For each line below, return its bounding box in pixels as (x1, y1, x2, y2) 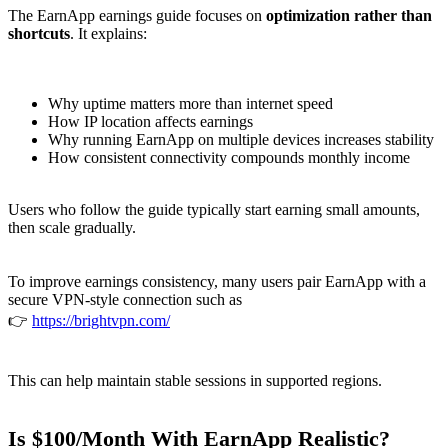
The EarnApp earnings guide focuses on (8, 6, 266, 24)
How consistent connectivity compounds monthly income (48, 148, 410, 166)
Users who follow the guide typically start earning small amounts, (8, 200, 420, 218)
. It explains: (70, 24, 147, 42)
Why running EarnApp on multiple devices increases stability (48, 130, 434, 148)
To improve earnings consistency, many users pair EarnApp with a (8, 272, 426, 290)
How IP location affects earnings (48, 112, 253, 130)
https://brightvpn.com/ (32, 311, 170, 329)
